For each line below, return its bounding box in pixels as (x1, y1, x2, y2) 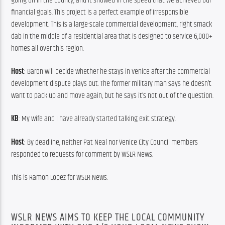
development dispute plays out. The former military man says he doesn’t (11, 77, 212, 90)
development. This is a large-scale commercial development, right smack (11, 18, 212, 31)
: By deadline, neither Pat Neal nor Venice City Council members (24, 136, 198, 149)
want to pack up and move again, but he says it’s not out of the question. (11, 89, 214, 102)
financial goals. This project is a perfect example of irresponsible (11, 6, 189, 19)
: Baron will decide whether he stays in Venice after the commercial (24, 65, 210, 78)
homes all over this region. (11, 42, 84, 55)
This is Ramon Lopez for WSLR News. (11, 171, 108, 184)
